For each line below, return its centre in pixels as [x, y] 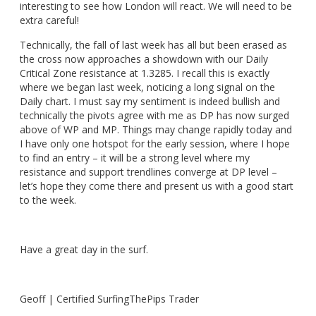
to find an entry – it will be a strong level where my [135, 158]
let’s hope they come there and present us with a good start [157, 186]
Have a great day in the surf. [84, 250]
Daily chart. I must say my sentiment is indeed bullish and [150, 102]
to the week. [48, 200]
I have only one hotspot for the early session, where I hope [155, 144]
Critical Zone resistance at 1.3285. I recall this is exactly [145, 73]
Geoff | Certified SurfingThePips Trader [109, 299]
